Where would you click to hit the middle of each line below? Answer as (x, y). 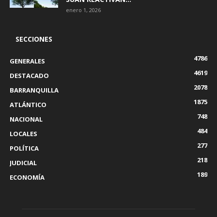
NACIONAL (26, 119)
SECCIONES (34, 39)
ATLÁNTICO (28, 104)
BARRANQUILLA (34, 90)
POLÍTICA (24, 148)
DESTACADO (29, 75)
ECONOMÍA (27, 177)
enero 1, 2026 (83, 10)
